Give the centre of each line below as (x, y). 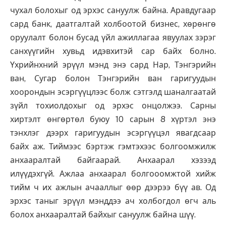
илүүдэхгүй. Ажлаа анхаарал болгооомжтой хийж (113, 174)
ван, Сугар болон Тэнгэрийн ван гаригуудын (113, 79)
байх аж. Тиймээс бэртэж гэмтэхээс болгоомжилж (113, 147)
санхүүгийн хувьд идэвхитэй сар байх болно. (113, 51)
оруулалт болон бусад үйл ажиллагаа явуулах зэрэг (113, 38)
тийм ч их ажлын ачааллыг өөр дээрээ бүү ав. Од (113, 188)
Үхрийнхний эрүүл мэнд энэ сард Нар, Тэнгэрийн (113, 65)
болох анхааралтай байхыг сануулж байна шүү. (103, 215)
